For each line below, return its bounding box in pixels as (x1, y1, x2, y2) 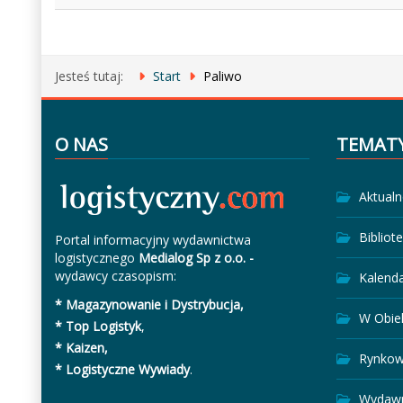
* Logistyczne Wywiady (54, 360, 190, 378)
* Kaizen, (54, 338, 108, 356)
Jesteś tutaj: (54, 67, 130, 85)
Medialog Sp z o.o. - (138, 248, 254, 266)
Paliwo (202, 67, 242, 85)
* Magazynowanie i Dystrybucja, (54, 295, 244, 313)
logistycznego (54, 248, 139, 266)
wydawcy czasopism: (54, 266, 176, 284)
